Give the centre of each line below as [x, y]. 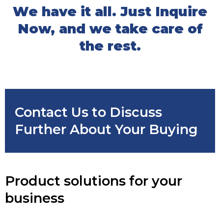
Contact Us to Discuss [88, 112]
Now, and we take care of [110, 29]
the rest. [110, 46]
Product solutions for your [94, 181]
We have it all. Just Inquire [110, 12]
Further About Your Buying [106, 129]
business [35, 198]
